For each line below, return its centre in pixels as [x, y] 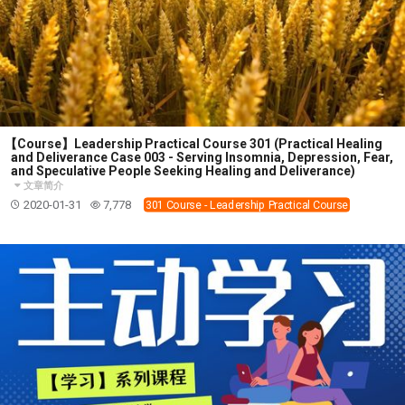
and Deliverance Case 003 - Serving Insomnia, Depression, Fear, [202, 157]
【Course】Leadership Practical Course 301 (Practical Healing [193, 143]
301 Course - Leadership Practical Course [247, 205]
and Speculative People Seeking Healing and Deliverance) [183, 170]
